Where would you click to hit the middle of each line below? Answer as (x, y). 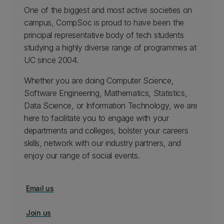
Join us (39, 213)
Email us (40, 188)
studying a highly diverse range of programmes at (110, 48)
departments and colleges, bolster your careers (106, 131)
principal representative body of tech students (104, 35)
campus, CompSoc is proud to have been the (104, 23)
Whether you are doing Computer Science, (99, 81)
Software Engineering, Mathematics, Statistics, (106, 93)
